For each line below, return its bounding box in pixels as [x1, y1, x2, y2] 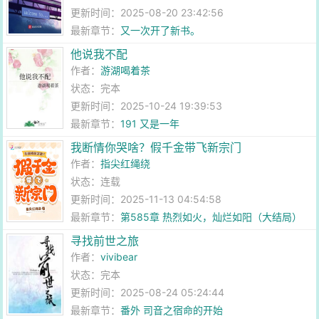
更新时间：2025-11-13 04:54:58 [70, 193, 222, 205]
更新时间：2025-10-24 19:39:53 [70, 100, 223, 112]
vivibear [100, 251, 138, 263]
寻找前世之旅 [70, 234, 140, 248]
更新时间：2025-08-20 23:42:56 [70, 6, 224, 19]
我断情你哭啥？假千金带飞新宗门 [70, 140, 242, 155]
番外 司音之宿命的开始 [120, 304, 224, 316]
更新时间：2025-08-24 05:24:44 [70, 286, 225, 298]
